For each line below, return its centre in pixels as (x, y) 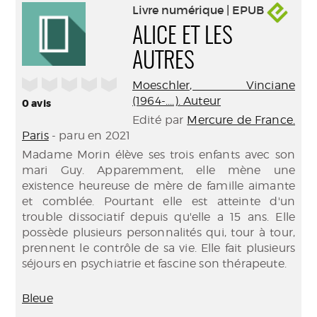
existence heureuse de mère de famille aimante (158, 186)
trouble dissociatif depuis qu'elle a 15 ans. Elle (158, 217)
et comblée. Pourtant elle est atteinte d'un (158, 201)
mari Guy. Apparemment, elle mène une (158, 170)
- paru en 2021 (90, 136)
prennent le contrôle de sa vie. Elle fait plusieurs (158, 248)
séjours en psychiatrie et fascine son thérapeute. (154, 264)
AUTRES (163, 62)
